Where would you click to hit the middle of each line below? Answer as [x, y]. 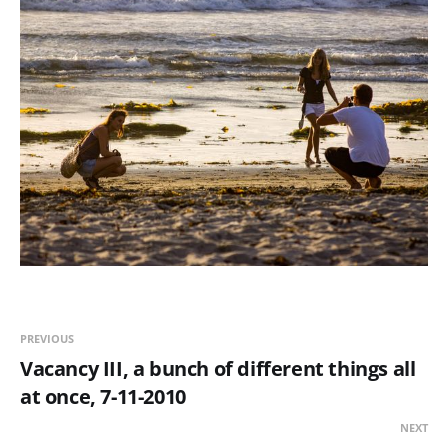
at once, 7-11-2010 [103, 396]
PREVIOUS [47, 338]
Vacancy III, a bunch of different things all [218, 368]
